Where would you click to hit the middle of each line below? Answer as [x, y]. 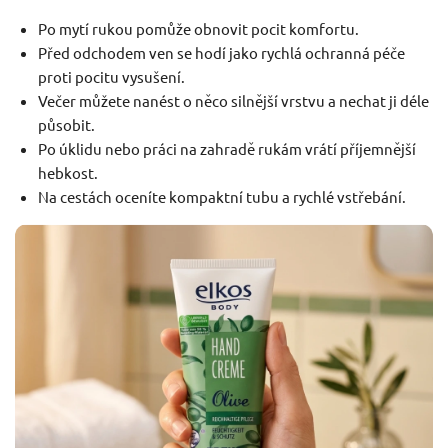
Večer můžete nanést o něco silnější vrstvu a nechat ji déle [233, 101]
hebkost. [67, 173]
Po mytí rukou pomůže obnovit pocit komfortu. [198, 29]
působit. [66, 125]
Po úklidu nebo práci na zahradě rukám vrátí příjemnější [226, 149]
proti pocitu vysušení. [111, 77]
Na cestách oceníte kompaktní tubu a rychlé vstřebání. [221, 197]
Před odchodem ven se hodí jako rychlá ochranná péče [221, 53]
